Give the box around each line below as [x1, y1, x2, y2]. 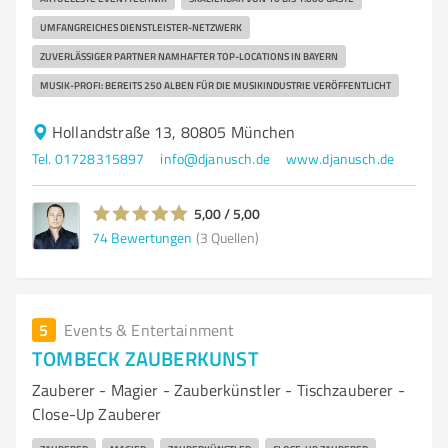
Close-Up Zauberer [32, 403, 162, 425]
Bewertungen [111, 227, 192, 247]
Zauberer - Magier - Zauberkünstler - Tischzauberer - [32, 379, 405, 401]
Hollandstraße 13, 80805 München [52, 121, 296, 143]
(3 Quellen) [196, 227, 259, 247]
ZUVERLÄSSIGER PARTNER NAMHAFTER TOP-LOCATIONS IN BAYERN [40, 49, 338, 63]
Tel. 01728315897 [32, 149, 145, 168]
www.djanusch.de [285, 149, 395, 168]
